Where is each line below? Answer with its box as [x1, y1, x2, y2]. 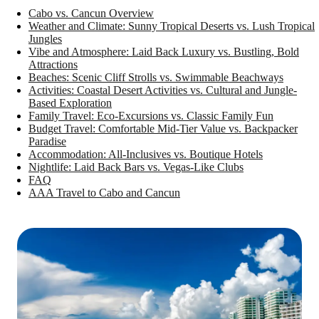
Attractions [28, 58, 78, 70]
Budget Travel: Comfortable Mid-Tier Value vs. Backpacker [28, 122, 298, 135]
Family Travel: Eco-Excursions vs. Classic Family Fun [28, 110, 273, 122]
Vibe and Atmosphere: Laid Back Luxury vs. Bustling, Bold [28, 46, 299, 58]
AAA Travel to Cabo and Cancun [28, 187, 180, 199]
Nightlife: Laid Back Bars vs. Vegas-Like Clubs [28, 161, 244, 173]
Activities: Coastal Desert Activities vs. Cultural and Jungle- [28, 84, 297, 96]
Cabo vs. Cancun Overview [28, 7, 154, 19]
